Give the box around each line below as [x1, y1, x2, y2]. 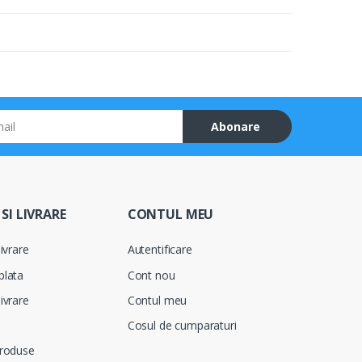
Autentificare [127, 242, 192, 258]
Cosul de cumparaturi [127, 318, 237, 334]
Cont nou [127, 267, 175, 283]
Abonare [210, 119, 260, 135]
